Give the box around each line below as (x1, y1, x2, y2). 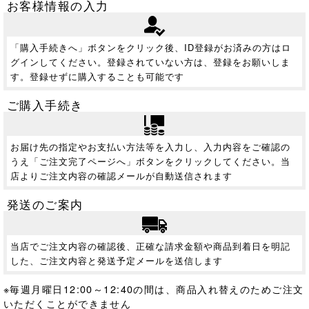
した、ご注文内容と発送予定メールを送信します (10, 254, 223, 268)
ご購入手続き (7, 96, 83, 114)
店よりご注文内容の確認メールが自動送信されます (10, 169, 232, 183)
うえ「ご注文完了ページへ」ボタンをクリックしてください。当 (10, 154, 290, 168)
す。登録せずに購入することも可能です (10, 70, 184, 83)
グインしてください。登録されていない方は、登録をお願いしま (10, 55, 290, 69)
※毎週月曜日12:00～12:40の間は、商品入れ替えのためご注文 (3, 281, 304, 297)
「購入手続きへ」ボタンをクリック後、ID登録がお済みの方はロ (10, 41, 291, 54)
